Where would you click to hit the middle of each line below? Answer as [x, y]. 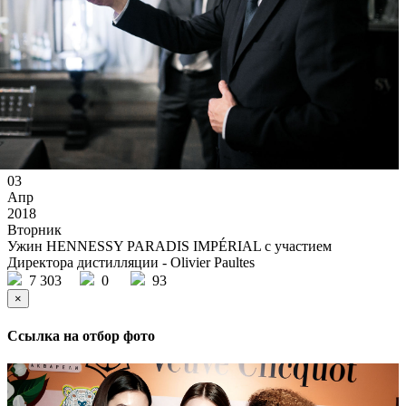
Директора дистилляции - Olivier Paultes [131, 263]
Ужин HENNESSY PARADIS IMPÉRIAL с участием [169, 246]
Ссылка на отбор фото [81, 335]
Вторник [34, 230]
